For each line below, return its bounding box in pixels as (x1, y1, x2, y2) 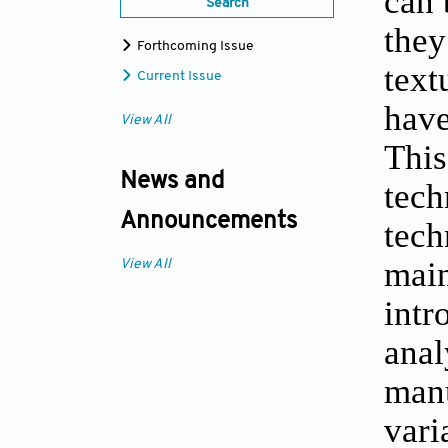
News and (120, 170, 224, 195)
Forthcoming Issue (134, 39, 254, 55)
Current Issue (134, 69, 222, 85)
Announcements (120, 210, 297, 235)
